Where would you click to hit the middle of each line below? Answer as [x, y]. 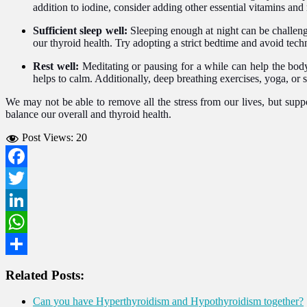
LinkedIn [25, 221]
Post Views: [48, 137]
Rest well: [58, 66]
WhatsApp [29, 243]
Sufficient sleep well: [82, 30]
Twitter [21, 199]
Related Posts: [45, 275]
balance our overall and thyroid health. [88, 114]
